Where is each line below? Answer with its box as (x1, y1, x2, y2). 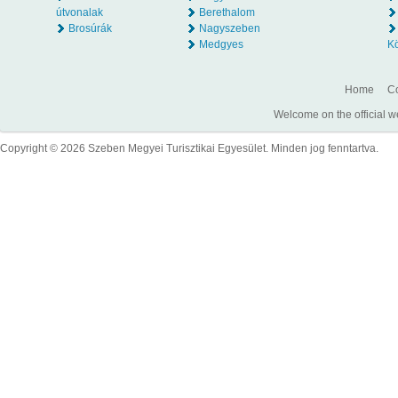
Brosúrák (68, 22, 112, 35)
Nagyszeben (199, 22, 260, 35)
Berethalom (199, 6, 258, 19)
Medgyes (199, 38, 243, 51)
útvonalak (56, 6, 103, 19)
